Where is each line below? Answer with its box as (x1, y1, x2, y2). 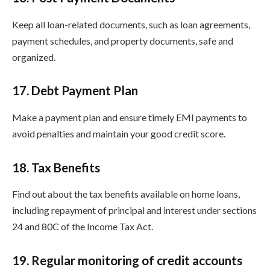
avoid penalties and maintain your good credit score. (12, 127, 225, 139)
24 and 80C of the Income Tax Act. (12, 220, 153, 232)
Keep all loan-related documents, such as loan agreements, (12, 18, 250, 30)
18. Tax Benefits (12, 160, 100, 175)
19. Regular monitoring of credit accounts (12, 253, 242, 268)
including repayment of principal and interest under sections (12, 204, 257, 216)
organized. (12, 51, 55, 63)
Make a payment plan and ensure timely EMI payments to (12, 111, 247, 123)
